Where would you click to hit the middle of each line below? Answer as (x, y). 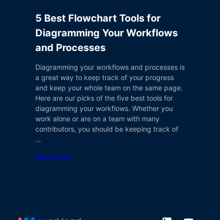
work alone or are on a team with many (97, 119)
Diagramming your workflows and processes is (110, 67)
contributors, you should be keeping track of (107, 129)
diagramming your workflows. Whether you (104, 108)
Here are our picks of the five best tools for (104, 98)
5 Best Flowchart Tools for (98, 18)
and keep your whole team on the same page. (109, 88)
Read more (53, 156)
